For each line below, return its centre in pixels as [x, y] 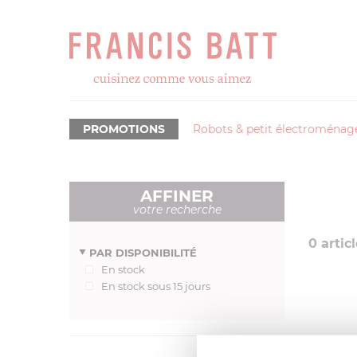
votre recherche [177, 210]
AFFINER [177, 196]
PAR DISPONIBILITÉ [143, 253]
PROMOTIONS [124, 129]
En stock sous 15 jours [156, 286]
